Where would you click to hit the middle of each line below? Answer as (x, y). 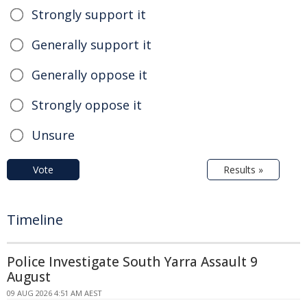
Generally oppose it (89, 74)
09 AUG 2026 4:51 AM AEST (54, 293)
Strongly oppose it (87, 105)
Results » (243, 169)
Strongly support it (89, 14)
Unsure (53, 135)
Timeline (35, 219)
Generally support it (91, 44)
